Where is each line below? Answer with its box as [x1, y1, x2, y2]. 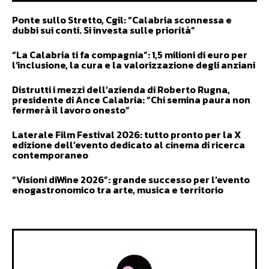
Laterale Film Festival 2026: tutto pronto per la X [12, 127, 241, 142]
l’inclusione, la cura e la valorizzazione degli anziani [12, 58, 255, 72]
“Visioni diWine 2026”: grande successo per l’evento [12, 172, 250, 187]
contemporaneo [12, 148, 88, 162]
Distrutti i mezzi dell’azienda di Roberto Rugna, [12, 82, 230, 97]
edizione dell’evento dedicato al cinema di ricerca [12, 138, 245, 152]
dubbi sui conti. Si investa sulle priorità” [12, 23, 195, 37]
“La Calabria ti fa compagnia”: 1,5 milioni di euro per [12, 47, 247, 62]
